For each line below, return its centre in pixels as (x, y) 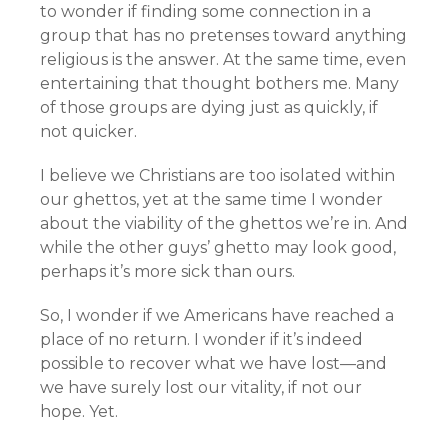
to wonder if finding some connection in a (205, 11)
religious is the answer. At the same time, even (223, 59)
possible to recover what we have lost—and (213, 363)
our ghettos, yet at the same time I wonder (211, 199)
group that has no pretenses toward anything (223, 35)
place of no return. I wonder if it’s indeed (201, 339)
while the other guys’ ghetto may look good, (218, 247)
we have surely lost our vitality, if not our (201, 387)
